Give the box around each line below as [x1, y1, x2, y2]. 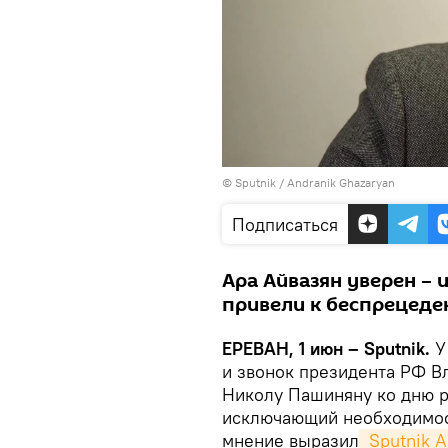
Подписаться [232, 212, 338, 236]
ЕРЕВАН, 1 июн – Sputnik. [222, 336, 435, 360]
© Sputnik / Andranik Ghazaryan [222, 174, 395, 190]
